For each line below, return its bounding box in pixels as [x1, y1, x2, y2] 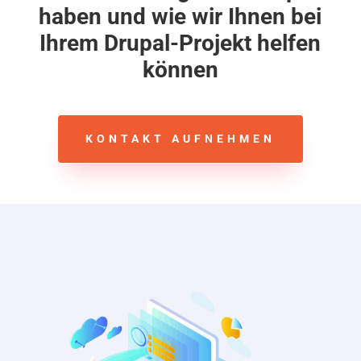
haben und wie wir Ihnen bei [39, 2, 322, 30]
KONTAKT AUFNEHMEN [85, 131, 276, 145]
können [142, 56, 218, 83]
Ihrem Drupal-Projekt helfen [39, 29, 322, 56]
